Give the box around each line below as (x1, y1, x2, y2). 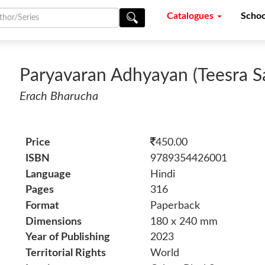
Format (25, 201, 60, 212)
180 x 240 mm (150, 216, 218, 227)
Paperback (150, 201, 200, 212)
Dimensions (25, 216, 82, 227)
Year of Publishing (25, 232, 111, 243)
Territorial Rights (25, 248, 106, 259)
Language (25, 169, 72, 180)
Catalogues (166, 11, 216, 21)
